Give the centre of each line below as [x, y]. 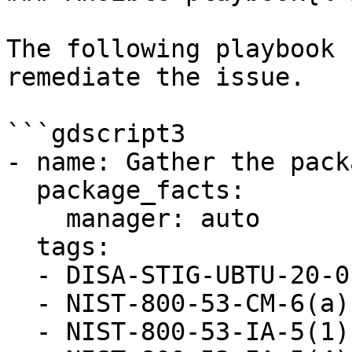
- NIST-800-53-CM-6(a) [21, 303]
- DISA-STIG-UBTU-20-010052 [21, 275]
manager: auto [36, 218]
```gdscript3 [96, 134]
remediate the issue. [156, 77]
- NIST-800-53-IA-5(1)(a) [21, 332]
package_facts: [21, 190]
